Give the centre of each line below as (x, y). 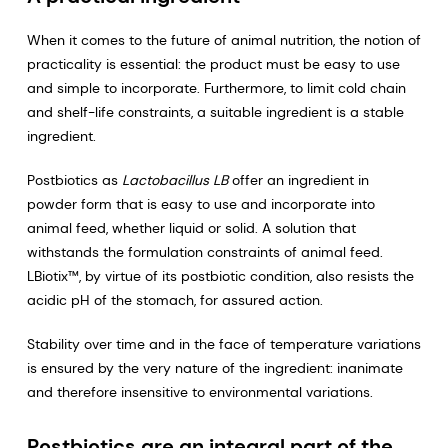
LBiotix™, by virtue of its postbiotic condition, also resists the (220, 275)
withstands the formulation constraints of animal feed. (204, 251)
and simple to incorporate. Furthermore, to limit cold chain (216, 87)
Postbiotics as (74, 179)
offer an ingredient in (298, 179)
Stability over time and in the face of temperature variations (223, 343)
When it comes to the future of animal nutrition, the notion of (223, 39)
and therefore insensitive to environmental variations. (199, 391)
